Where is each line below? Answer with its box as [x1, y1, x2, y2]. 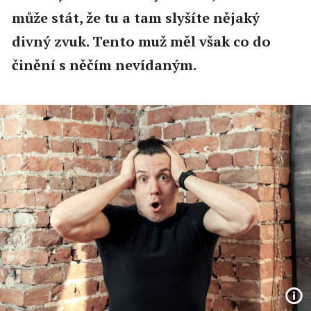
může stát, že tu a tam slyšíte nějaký [11, 8, 260, 27]
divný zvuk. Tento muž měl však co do [11, 31, 271, 51]
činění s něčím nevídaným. [11, 55, 196, 74]
